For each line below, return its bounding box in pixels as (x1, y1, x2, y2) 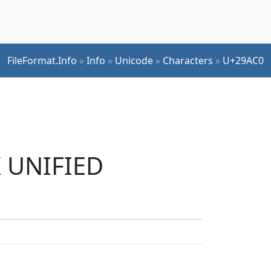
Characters (163, 53, 213, 67)
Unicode (115, 53, 153, 67)
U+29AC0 (223, 53, 264, 67)
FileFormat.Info (7, 53, 77, 67)
